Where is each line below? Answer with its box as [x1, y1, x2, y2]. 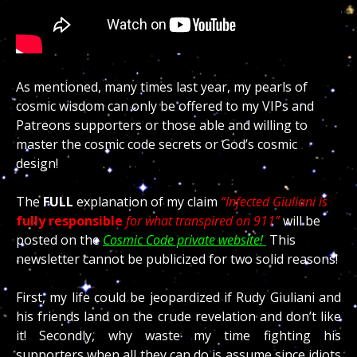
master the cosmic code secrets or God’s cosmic [16, 135, 297, 154]
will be [283, 212, 320, 230]
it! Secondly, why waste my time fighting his [16, 327, 341, 345]
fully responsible [16, 212, 123, 230]
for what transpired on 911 [123, 212, 275, 230]
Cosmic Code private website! [103, 231, 266, 249]
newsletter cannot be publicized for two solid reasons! [16, 250, 338, 269]
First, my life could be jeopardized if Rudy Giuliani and [16, 288, 341, 307]
